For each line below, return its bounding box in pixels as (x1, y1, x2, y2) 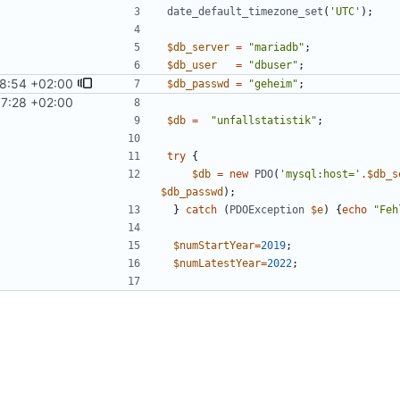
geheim (254, 78, 292, 91)
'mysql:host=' (279, 168, 361, 181)
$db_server (167, 41, 229, 54)
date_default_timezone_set (167, 5, 323, 19)
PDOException (229, 204, 304, 217)
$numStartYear (173, 239, 254, 253)
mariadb (254, 41, 298, 54)
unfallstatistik (217, 114, 311, 128)
